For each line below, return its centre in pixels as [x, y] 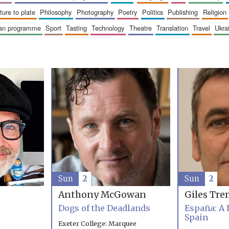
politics [155, 12]
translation [174, 28]
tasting [78, 28]
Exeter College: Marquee [97, 224]
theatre [142, 28]
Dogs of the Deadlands [104, 208]
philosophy [58, 12]
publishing [185, 12]
